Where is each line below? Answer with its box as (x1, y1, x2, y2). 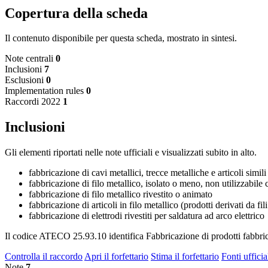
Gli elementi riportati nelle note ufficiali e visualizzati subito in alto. (5, 147, 257, 158)
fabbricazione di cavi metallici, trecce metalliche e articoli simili (29, 167, 266, 178)
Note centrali (5, 53, 53, 64)
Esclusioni (5, 75, 44, 86)
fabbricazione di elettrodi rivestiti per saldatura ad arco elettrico (29, 211, 264, 221)
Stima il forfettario (151, 251, 219, 262)
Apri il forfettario (84, 251, 148, 262)
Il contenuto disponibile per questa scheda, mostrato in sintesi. (5, 33, 237, 44)
